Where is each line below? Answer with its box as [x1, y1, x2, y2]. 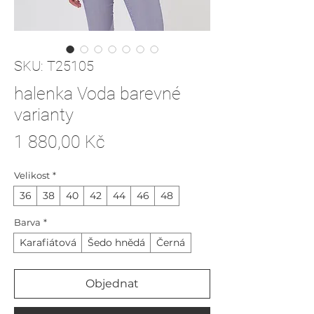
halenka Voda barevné [14, 83, 181, 104]
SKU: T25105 [14, 57, 94, 74]
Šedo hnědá [88, 236, 145, 249]
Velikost [14, 170, 50, 181]
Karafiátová [20, 236, 76, 249]
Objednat [86, 277, 139, 290]
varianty [14, 104, 74, 125]
